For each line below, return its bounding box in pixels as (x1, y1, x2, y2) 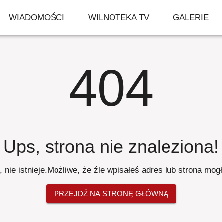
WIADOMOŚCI (9, 12, 65, 22)
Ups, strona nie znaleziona (3, 136, 214, 157)
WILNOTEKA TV (88, 12, 150, 22)
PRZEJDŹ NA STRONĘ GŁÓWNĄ (54, 189, 168, 198)
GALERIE (173, 12, 209, 22)
